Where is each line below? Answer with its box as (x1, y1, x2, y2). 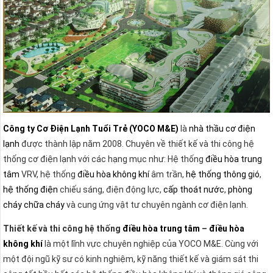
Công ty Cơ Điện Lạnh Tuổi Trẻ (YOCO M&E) (3, 123, 179, 133)
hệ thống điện (3, 184, 58, 194)
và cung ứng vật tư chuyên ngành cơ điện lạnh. (65, 199, 248, 210)
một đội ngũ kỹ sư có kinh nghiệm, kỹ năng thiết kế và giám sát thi (3, 253, 258, 264)
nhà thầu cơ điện (189, 123, 255, 133)
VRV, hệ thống (19, 169, 77, 179)
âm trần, (151, 169, 186, 179)
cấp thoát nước (163, 184, 224, 194)
